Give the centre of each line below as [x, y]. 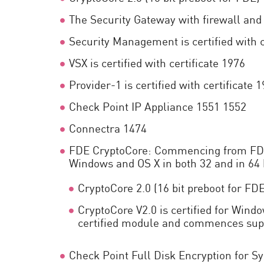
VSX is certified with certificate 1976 [157, 62]
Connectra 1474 [108, 128]
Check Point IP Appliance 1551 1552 [158, 106]
